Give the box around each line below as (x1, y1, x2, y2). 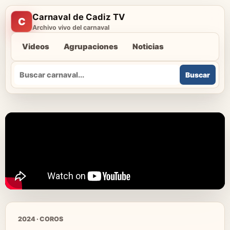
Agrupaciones (64, 42, 118, 51)
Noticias (132, 42, 164, 51)
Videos (22, 42, 49, 51)
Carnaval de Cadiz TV (32, 12, 125, 22)
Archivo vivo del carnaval (32, 24, 109, 31)
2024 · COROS (18, 215, 63, 223)
